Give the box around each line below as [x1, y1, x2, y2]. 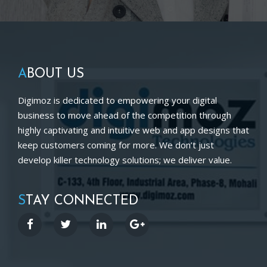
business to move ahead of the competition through [18, 108, 231, 121]
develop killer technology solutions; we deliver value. [18, 153, 232, 166]
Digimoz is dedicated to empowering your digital [18, 94, 217, 106]
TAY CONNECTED [26, 194, 138, 208]
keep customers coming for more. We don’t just [18, 138, 214, 151]
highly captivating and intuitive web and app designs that [18, 123, 249, 136]
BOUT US [27, 67, 84, 81]
